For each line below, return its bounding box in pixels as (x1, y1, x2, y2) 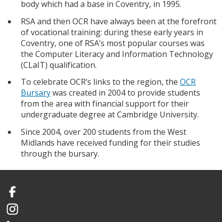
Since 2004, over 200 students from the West (21, 126, 186, 138)
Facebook (4, 191, 39, 201)
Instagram (4, 208, 42, 219)
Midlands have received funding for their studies (21, 137, 200, 149)
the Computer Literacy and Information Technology (21, 48, 213, 59)
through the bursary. (21, 148, 103, 160)
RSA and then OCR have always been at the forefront (21, 15, 217, 27)
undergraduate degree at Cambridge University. (21, 109, 199, 120)
